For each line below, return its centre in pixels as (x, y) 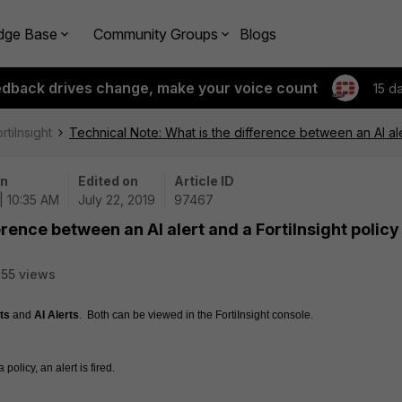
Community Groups (156, 34)
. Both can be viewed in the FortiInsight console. (196, 315)
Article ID (204, 181)
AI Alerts (57, 315)
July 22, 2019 (117, 200)
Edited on (108, 181)
